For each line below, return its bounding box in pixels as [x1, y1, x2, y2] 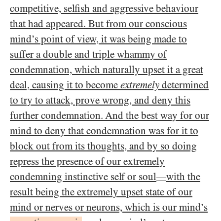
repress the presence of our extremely [10, 155, 165, 167]
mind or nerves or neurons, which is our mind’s [10, 201, 208, 213]
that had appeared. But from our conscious [10, 18, 187, 30]
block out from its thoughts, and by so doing [10, 140, 197, 152]
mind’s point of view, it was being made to [10, 33, 187, 45]
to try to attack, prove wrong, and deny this [10, 94, 190, 106]
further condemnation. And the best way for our [10, 110, 209, 121]
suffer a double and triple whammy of [10, 48, 167, 60]
